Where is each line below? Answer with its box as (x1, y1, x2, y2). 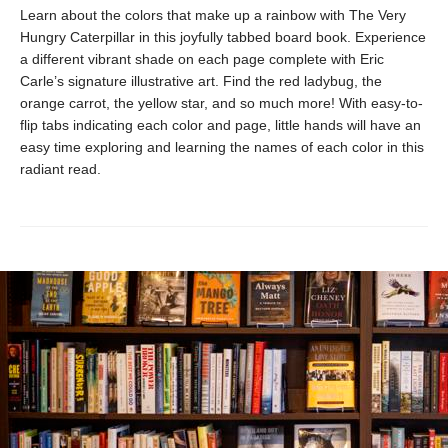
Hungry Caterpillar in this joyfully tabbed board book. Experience (20, 29, 426, 45)
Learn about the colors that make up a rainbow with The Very (20, 7, 406, 23)
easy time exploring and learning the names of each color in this (20, 139, 424, 155)
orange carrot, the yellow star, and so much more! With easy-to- (20, 95, 423, 111)
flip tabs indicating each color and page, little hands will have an (20, 117, 421, 133)
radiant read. (20, 161, 101, 177)
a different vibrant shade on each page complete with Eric (20, 51, 384, 67)
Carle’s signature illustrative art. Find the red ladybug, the (20, 73, 382, 89)
